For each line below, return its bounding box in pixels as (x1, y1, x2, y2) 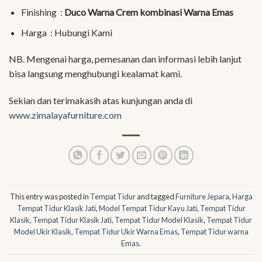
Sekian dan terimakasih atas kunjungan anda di (9, 95, 192, 106)
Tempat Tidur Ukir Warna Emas (74, 227, 178, 237)
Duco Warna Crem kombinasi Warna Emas (64, 6, 233, 18)
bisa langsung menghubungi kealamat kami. (9, 68, 182, 80)
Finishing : (20, 6, 64, 18)
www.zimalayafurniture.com (9, 109, 122, 121)
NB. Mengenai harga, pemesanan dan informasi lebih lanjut (9, 53, 242, 65)
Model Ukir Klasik (13, 227, 71, 237)
